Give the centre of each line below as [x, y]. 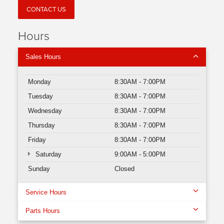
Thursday [41, 125]
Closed [124, 169]
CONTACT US [46, 9]
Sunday [39, 169]
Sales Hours [43, 57]
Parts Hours [43, 211]
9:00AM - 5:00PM [140, 154]
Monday [39, 82]
